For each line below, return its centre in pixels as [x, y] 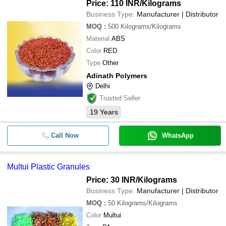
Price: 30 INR [111, 180]
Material [98, 38]
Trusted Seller [120, 98]
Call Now [65, 135]
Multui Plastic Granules [48, 166]
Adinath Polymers [117, 75]
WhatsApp [178, 135]
